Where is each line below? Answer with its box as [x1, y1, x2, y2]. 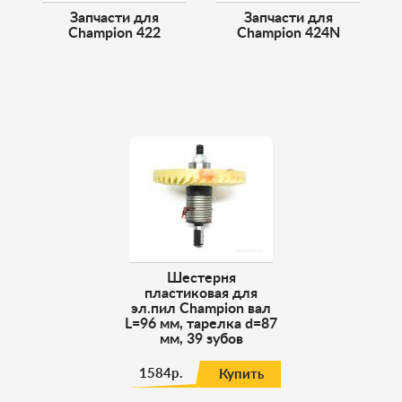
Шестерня [166, 271, 236, 285]
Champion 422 [67, 26, 161, 40]
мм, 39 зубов [159, 332, 243, 346]
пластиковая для [144, 286, 258, 301]
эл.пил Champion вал [131, 301, 271, 316]
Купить [218, 368, 264, 381]
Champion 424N [236, 26, 340, 40]
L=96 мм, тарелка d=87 [125, 317, 277, 331]
